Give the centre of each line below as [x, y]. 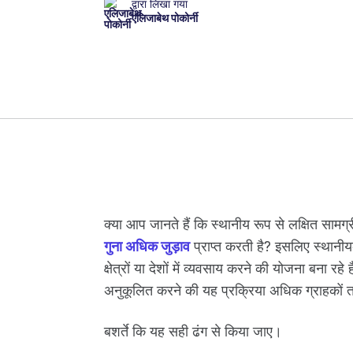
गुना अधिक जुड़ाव [147, 246]
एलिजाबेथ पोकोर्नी [165, 18]
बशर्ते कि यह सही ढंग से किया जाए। [193, 331]
